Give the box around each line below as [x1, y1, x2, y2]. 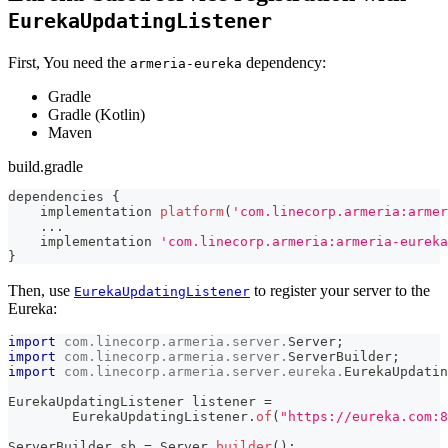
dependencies [8, 188, 112, 204]
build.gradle [8, 157, 83, 175]
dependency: [242, 53, 326, 71]
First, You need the [8, 53, 130, 71]
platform [160, 203, 224, 219]
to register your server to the [250, 281, 430, 299]
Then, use [8, 281, 74, 299]
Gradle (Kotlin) [48, 105, 145, 123]
